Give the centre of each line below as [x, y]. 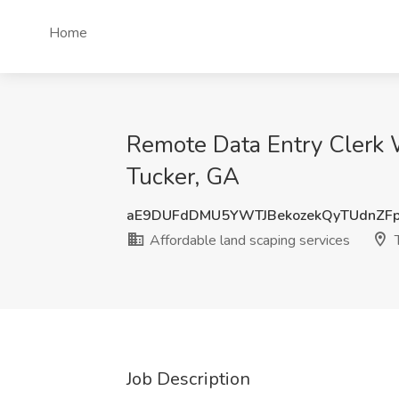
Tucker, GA [183, 177]
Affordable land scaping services [248, 240]
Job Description [188, 379]
